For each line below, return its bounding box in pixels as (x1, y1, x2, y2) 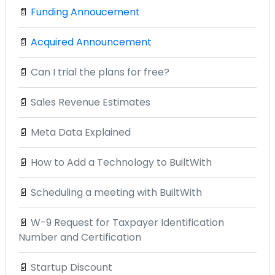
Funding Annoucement (31, 4, 140, 19)
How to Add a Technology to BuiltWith (31, 155, 212, 169)
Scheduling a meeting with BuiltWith (31, 185, 202, 199)
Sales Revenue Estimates (31, 95, 150, 109)
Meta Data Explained (31, 125, 131, 139)
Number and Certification (18, 230, 141, 244)
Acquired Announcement (31, 34, 152, 49)
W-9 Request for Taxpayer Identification (31, 215, 224, 230)
